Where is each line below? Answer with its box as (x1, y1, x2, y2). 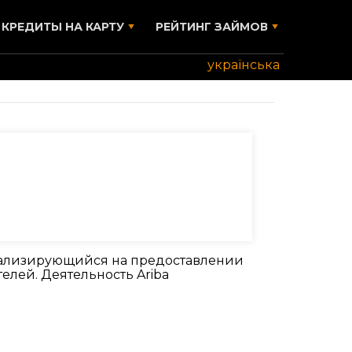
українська (207, 57, 280, 72)
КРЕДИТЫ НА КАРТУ (2, 19, 124, 34)
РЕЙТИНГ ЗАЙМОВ (156, 19, 268, 34)
